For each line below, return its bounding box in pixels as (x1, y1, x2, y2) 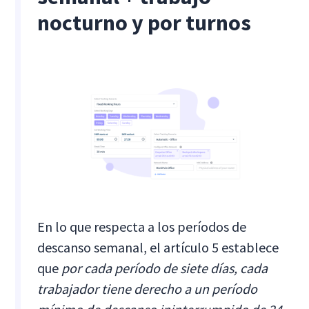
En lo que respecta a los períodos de (37, 217, 247, 235)
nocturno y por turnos (37, 8, 252, 37)
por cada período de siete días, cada (61, 259, 268, 277)
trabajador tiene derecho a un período (37, 279, 258, 297)
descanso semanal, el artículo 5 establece (37, 238, 279, 256)
